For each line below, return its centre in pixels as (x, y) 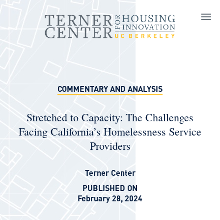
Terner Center (110, 173)
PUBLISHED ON (110, 188)
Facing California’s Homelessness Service (110, 131)
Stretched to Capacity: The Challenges (110, 117)
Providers (110, 146)
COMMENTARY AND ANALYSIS (110, 89)
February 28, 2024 (110, 198)
